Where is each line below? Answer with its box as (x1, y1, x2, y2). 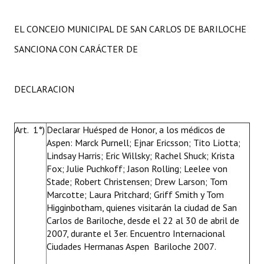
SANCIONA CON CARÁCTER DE (14, 43, 138, 55)
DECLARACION (14, 83, 74, 95)
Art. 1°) (15, 124, 45, 136)
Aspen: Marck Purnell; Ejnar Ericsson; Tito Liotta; (47, 137, 240, 148)
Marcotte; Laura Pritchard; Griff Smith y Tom (47, 189, 224, 200)
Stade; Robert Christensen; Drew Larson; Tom (47, 176, 227, 187)
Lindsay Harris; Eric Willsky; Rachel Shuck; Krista (47, 150, 235, 161)
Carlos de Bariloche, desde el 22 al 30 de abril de (47, 214, 239, 226)
